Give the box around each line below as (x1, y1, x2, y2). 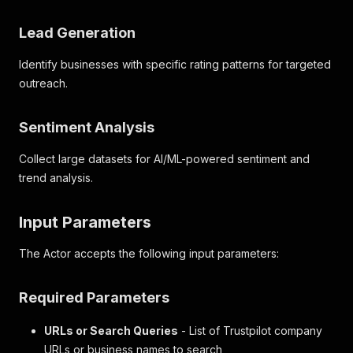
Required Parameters (19, 289, 169, 306)
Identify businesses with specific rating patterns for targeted (19, 58, 331, 71)
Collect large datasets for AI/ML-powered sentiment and (19, 152, 310, 165)
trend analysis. (19, 171, 93, 184)
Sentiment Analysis (19, 119, 154, 136)
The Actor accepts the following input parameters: (19, 247, 279, 260)
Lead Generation (19, 24, 136, 41)
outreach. (19, 76, 68, 90)
